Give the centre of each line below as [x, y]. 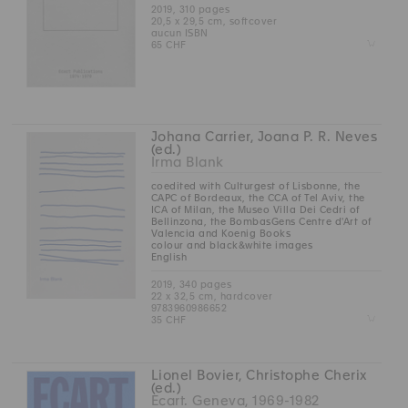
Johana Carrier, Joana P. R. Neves [264, 136]
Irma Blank [187, 162]
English [169, 256]
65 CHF [168, 44]
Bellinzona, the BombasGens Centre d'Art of [261, 221]
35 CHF [168, 319]
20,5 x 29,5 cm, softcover [214, 20]
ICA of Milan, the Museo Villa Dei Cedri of [255, 209]
